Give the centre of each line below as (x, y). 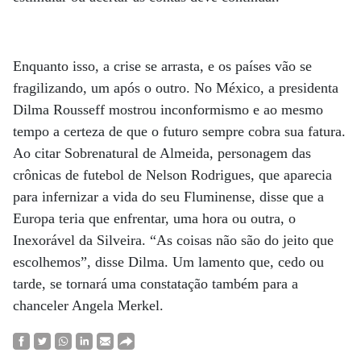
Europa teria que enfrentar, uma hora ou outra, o (154, 218)
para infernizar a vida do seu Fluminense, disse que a (168, 196)
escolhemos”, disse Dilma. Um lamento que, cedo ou (168, 261)
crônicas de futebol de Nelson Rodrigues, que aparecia (172, 174)
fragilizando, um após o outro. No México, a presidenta (176, 87)
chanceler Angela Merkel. (90, 305)
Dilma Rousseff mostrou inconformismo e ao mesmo (168, 109)
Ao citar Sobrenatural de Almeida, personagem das (162, 153)
